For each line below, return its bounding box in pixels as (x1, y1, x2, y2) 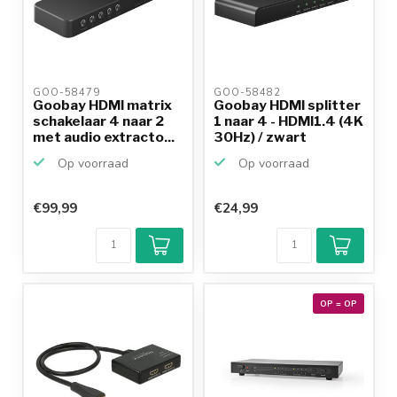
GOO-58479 (33, 86, 104, 100)
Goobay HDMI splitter (214, 97, 361, 114)
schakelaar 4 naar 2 (33, 113, 164, 130)
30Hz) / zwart (214, 128, 307, 146)
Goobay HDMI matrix (33, 97, 172, 114)
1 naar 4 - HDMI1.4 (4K (214, 113, 363, 130)
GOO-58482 (214, 86, 284, 100)
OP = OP (320, 297, 357, 309)
